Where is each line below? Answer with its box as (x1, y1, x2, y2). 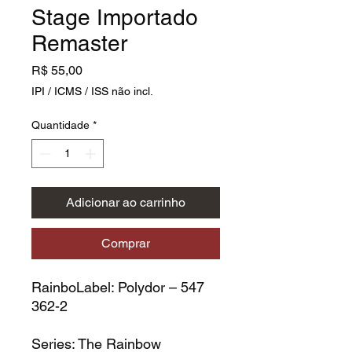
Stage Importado (31, 4, 198, 30)
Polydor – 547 (118, 278, 204, 295)
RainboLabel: (31, 278, 114, 295)
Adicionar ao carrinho (66, 194, 185, 210)
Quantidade (31, 118, 90, 131)
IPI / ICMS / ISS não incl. (31, 84, 153, 97)
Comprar (101, 235, 150, 251)
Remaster (31, 30, 127, 56)
